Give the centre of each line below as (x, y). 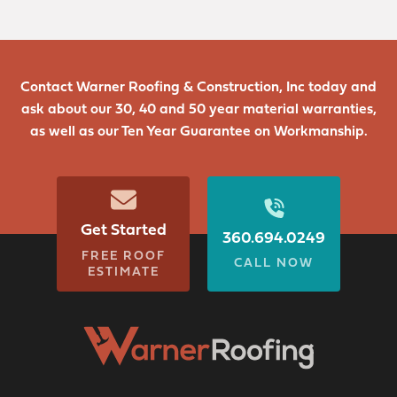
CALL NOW (274, 262)
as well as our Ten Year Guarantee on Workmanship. (198, 131)
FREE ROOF (123, 254)
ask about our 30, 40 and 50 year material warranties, (198, 109)
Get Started (123, 230)
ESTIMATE (123, 270)
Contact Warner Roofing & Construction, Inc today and (198, 86)
